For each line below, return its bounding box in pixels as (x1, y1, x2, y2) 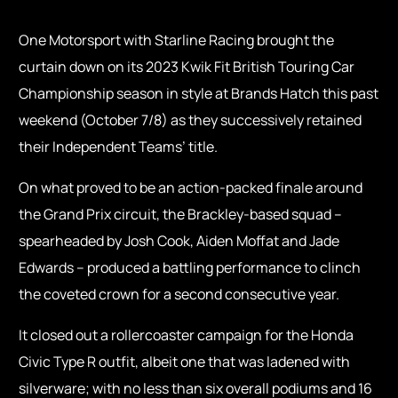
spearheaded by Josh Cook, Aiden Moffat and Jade (19, 231, 340, 251)
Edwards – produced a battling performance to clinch (19, 258, 362, 278)
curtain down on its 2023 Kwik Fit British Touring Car (19, 57, 355, 77)
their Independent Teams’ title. (19, 137, 219, 157)
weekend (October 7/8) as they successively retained (19, 110, 362, 131)
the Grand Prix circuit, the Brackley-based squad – (19, 204, 343, 225)
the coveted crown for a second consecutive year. (19, 284, 340, 305)
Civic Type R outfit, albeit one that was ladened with (19, 352, 351, 372)
